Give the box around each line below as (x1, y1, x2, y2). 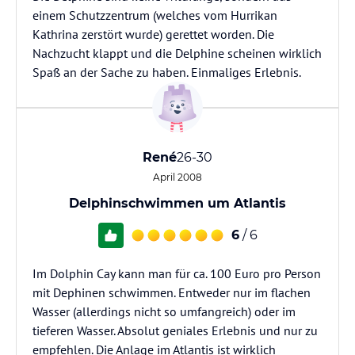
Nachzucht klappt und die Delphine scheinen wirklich (32, 45, 322, 61)
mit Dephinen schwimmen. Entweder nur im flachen (32, 284, 311, 300)
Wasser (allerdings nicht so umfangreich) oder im (32, 303, 296, 319)
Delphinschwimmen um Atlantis (69, 196, 286, 211)
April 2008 (153, 171, 202, 183)
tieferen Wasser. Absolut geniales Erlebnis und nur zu (32, 323, 318, 338)
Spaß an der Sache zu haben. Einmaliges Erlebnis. (32, 64, 301, 80)
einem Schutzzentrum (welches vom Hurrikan (32, 7, 277, 23)
